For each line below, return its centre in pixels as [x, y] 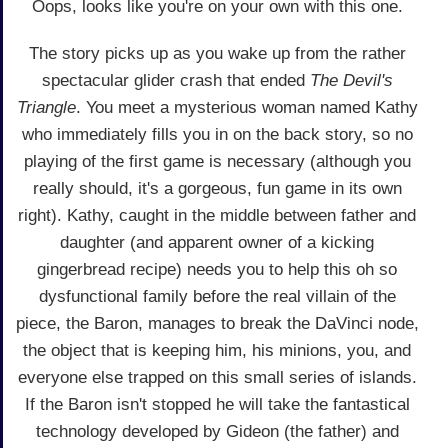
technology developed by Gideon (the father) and [217, 431]
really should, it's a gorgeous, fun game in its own [217, 188]
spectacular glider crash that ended [175, 80]
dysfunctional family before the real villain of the [217, 296]
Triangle [46, 107]
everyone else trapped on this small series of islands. [217, 377]
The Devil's [351, 80]
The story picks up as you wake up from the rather [217, 53]
